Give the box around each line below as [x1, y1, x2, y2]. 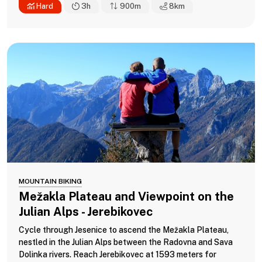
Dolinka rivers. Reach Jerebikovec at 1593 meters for [19, 249, 216, 259]
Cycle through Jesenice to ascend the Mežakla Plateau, [19, 225, 229, 235]
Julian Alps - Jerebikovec [19, 204, 153, 219]
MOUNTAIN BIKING [19, 177, 82, 185]
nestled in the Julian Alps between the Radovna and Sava [19, 237, 233, 247]
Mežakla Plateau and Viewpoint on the [19, 189, 234, 204]
